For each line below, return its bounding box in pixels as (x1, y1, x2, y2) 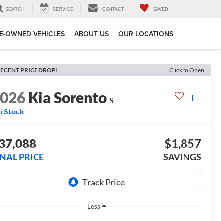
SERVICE (53, 7, 73, 12)
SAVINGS (163, 151, 201, 163)
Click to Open (169, 66, 204, 74)
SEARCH (5, 7, 25, 12)
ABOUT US (74, 29, 109, 39)
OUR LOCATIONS (118, 29, 173, 39)
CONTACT (102, 7, 124, 12)
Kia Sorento (28, 88, 107, 107)
